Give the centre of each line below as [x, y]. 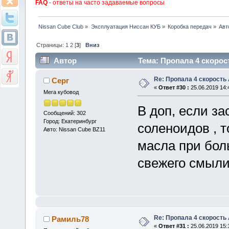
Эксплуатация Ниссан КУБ [125, 26]
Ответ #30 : [174, 88]
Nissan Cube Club [61, 26]
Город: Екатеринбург [70, 121]
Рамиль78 [71, 219]
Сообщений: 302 [64, 113]
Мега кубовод [61, 92]
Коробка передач [189, 26]
